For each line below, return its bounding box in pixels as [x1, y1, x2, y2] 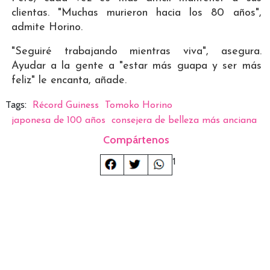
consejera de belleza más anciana [111, 116, 257, 126]
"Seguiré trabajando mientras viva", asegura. [11, 46, 262, 58]
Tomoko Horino [104, 101, 172, 111]
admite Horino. [11, 22, 83, 34]
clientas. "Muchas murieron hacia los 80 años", [11, 7, 262, 19]
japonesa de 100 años [11, 116, 105, 126]
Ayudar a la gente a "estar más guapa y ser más [11, 60, 262, 72]
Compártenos [103, 133, 170, 147]
